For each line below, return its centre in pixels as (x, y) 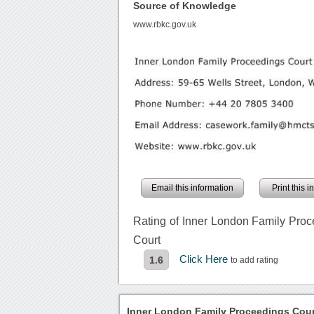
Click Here (205, 259)
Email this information (193, 187)
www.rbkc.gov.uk (165, 25)
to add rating (255, 260)
